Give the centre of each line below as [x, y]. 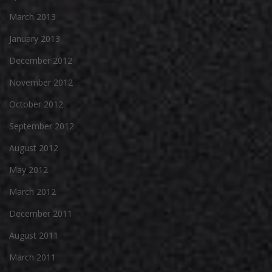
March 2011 [32, 257]
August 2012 [34, 148]
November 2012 [41, 82]
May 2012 [29, 169]
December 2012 [41, 60]
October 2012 [36, 104]
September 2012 [42, 126]
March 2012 [32, 191]
